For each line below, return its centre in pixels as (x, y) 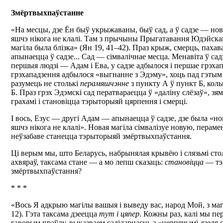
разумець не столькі (46, 83)
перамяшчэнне (105, 83)
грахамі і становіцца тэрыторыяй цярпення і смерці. (99, 101)
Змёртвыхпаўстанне (47, 13)
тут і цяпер (119, 214)
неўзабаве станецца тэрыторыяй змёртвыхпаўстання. (101, 136)
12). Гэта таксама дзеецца (55, 214)
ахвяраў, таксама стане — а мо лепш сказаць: (88, 162)
